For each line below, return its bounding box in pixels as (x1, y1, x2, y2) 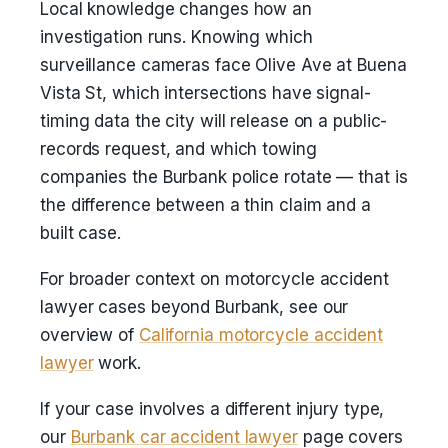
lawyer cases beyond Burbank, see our (40, 297, 349, 317)
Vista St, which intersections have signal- (40, 83, 371, 103)
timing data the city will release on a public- (40, 111, 388, 131)
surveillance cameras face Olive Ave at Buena (40, 55, 407, 75)
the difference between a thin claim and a (40, 195, 371, 215)
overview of (40, 325, 139, 345)
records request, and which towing (40, 139, 317, 159)
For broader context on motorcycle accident (40, 269, 389, 289)
